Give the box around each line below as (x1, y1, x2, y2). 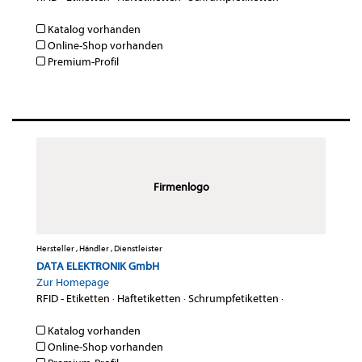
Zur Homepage (36, 276, 109, 290)
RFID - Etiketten (36, 292, 110, 306)
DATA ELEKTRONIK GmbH (36, 259, 159, 274)
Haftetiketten (117, 292, 181, 306)
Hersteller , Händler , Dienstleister (36, 243, 162, 255)
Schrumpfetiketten (188, 292, 279, 306)
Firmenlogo (153, 180, 209, 195)
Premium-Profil (45, 55, 119, 69)
